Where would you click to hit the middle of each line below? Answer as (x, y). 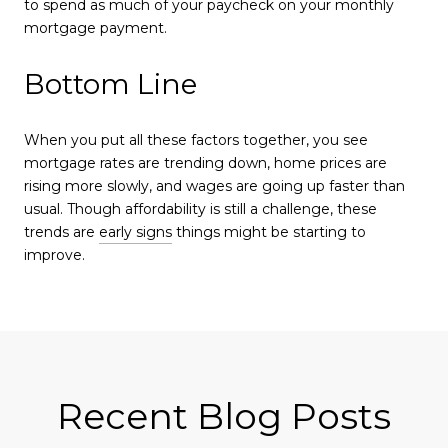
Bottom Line (110, 84)
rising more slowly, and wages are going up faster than (214, 185)
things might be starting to (269, 231)
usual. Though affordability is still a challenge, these (200, 208)
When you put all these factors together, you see (196, 139)
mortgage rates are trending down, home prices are (205, 162)
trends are (61, 231)
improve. (56, 254)
